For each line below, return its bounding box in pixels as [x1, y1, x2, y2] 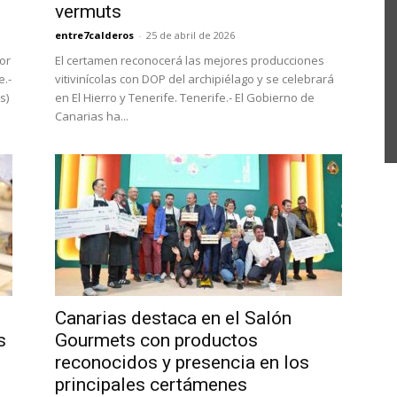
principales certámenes [55, 374, 247, 395]
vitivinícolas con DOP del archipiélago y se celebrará [55, 71, 334, 87]
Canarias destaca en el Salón [55, 307, 292, 329]
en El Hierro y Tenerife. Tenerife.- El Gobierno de [55, 90, 315, 105]
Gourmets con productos [55, 330, 258, 351]
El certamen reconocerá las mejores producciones [55, 52, 324, 68]
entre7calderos [55, 28, 134, 42]
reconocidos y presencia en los [55, 352, 309, 373]
